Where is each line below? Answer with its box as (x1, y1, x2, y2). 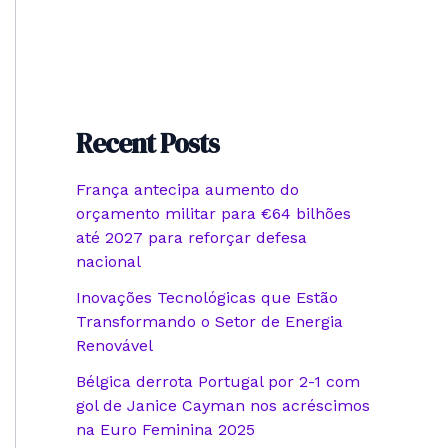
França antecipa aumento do (76, 180, 299, 200)
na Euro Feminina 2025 (76, 420, 255, 440)
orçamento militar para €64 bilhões (76, 204, 351, 224)
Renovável (76, 336, 153, 356)
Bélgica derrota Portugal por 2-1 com (76, 372, 360, 392)
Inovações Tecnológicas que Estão (76, 288, 338, 308)
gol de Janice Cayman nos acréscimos (76, 396, 370, 416)
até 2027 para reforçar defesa (76, 228, 307, 248)
